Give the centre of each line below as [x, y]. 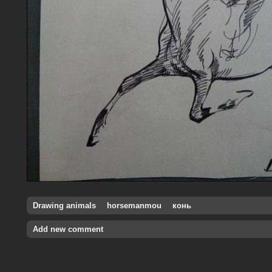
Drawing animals [64, 206]
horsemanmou [134, 206]
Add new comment [68, 229]
